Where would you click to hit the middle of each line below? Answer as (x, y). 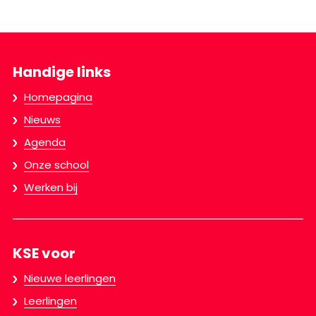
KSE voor (44, 254)
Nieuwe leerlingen (70, 279)
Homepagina (58, 97)
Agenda (45, 142)
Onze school (56, 165)
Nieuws (42, 120)
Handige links (62, 72)
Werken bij (51, 188)
